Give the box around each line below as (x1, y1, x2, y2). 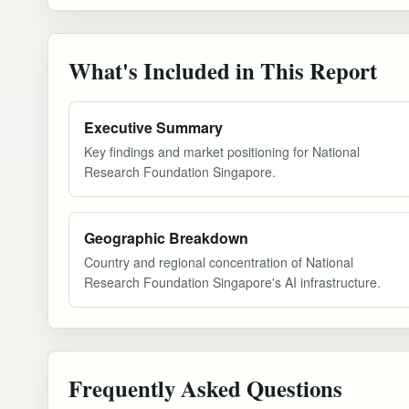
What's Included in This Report (68, 54, 377, 88)
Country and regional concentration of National (84, 253, 353, 272)
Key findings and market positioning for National (84, 142, 360, 162)
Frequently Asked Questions (68, 372, 342, 405)
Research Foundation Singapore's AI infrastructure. (84, 273, 381, 292)
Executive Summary (84, 117, 223, 139)
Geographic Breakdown (84, 227, 248, 249)
